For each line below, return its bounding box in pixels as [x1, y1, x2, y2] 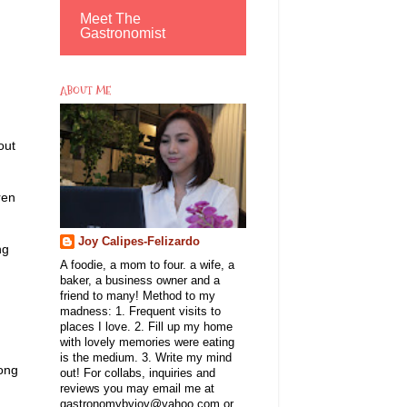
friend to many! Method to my [60, 289, 215, 303]
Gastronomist [80, 25, 165, 41]
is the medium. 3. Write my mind [60, 351, 232, 364]
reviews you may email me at [60, 382, 214, 395]
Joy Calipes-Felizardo [78, 234, 200, 248]
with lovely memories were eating [60, 335, 234, 349]
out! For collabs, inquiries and [60, 366, 215, 380]
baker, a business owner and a [60, 273, 220, 287]
